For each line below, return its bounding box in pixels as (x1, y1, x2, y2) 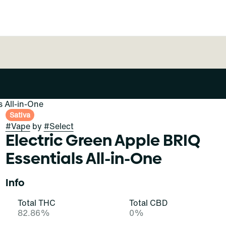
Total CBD (129, 197, 167, 209)
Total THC (17, 197, 55, 209)
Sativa (9, 109, 30, 120)
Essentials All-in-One (5, 147, 162, 169)
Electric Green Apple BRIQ (5, 129, 200, 151)
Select (49, 120, 74, 132)
